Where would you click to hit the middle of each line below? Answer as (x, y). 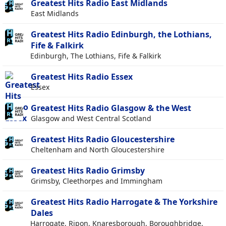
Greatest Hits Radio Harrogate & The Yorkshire (124, 202)
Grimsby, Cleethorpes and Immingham (97, 181)
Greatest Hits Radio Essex (82, 77)
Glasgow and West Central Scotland (91, 119)
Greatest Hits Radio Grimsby (88, 171)
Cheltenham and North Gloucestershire (98, 150)
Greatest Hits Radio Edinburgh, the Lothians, (121, 35)
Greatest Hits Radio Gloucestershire (103, 139)
